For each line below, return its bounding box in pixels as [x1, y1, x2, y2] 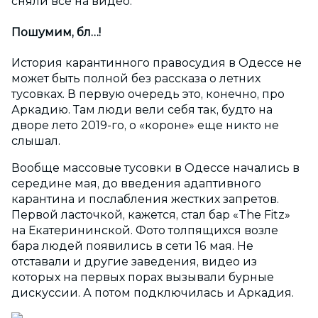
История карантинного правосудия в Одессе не [11, 55, 302, 70]
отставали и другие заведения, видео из [11, 254, 257, 268]
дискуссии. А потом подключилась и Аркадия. [11, 285, 294, 300]
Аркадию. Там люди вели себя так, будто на [11, 102, 273, 116]
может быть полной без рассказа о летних [11, 71, 261, 85]
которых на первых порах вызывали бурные [11, 270, 274, 284]
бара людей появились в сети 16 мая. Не [11, 238, 253, 253]
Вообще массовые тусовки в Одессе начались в [11, 160, 300, 175]
